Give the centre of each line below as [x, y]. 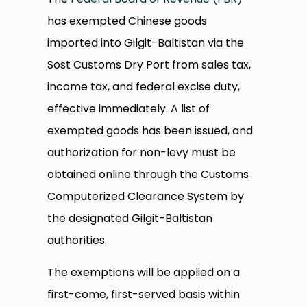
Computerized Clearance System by [146, 197]
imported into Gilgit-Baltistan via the [146, 43]
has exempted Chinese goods [127, 21]
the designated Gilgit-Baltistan [130, 219]
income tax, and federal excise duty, [144, 87]
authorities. [77, 241]
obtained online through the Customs [148, 175]
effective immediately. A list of [129, 109]
